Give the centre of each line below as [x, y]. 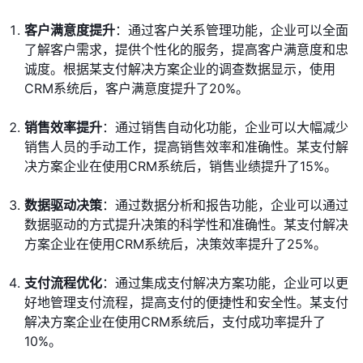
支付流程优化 [63, 283]
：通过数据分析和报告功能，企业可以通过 [225, 205]
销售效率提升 [63, 128]
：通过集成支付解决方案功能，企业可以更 [225, 283]
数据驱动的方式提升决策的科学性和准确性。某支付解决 [186, 225]
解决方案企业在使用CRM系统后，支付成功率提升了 [175, 322]
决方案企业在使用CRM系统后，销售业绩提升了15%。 [181, 167]
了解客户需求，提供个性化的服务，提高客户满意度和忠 [186, 50]
